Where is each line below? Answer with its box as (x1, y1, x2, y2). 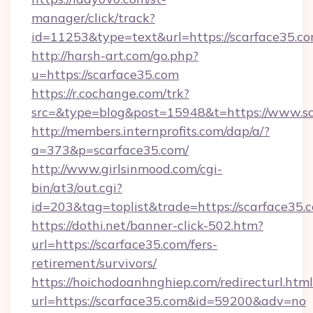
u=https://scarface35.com (31, 66, 179, 82)
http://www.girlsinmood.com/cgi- (31, 161, 222, 177)
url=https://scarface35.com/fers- (31, 236, 217, 252)
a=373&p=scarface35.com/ (31, 142, 189, 158)
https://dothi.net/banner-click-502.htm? (31, 217, 263, 233)
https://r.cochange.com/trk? (31, 85, 189, 101)
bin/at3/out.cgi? (31, 180, 122, 196)
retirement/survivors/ (31, 255, 156, 271)
